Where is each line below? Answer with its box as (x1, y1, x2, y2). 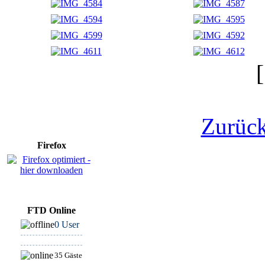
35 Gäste (54, 251, 82, 260)
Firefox (37, 140, 66, 150)
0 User (54, 219, 79, 230)
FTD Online (27, 205, 76, 215)
